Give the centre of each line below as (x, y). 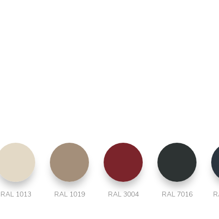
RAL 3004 (123, 195)
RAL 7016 (177, 195)
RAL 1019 (69, 195)
